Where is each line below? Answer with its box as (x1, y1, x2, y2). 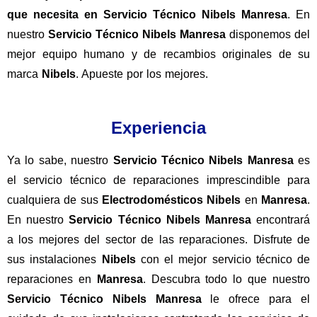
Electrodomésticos (102, 194, 203, 207)
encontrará (250, 214, 311, 226)
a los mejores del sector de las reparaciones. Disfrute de (7, 234, 310, 246)
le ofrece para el (201, 293, 311, 306)
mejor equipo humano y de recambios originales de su (7, 48, 310, 61)
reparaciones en (7, 273, 97, 286)
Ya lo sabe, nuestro (7, 154, 113, 167)
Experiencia (111, 118, 206, 138)
